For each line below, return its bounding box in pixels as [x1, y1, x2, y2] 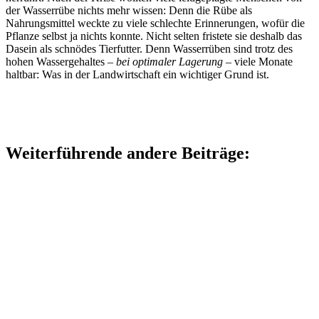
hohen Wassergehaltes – [6, 55, 116, 68]
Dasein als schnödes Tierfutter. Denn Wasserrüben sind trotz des [6, 42, 293, 55]
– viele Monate [223, 55, 293, 68]
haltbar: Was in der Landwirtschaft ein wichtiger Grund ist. [6, 68, 269, 80]
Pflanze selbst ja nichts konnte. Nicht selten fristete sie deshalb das [6, 29, 302, 42]
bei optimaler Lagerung [116, 55, 223, 68]
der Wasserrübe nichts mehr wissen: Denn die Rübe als [6, 4, 252, 16]
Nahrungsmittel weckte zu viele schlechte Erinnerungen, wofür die [6, 16, 305, 29]
